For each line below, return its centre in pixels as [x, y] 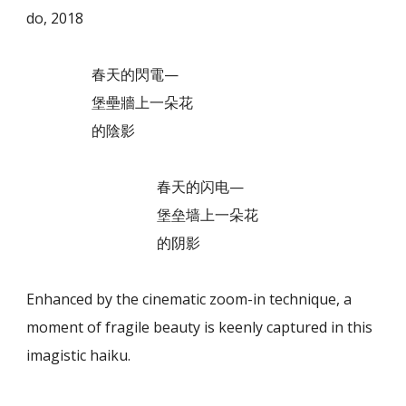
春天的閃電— [103, 74]
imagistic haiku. [79, 355]
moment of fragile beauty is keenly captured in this [200, 327]
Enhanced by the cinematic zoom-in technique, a [189, 299]
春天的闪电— [135, 186]
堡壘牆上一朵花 [110, 102]
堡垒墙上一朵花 [143, 214]
